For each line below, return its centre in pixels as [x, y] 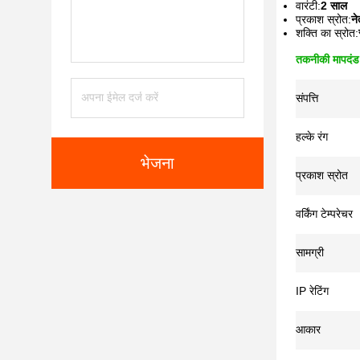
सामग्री [310, 252]
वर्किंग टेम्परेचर [324, 214]
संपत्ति [307, 98]
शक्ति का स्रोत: [327, 33]
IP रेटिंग [312, 291]
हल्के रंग [312, 137]
